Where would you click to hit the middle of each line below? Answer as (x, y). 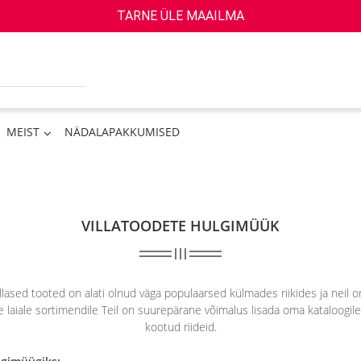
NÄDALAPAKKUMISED (122, 132)
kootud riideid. (180, 327)
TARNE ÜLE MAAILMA (180, 16)
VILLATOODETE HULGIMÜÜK (180, 226)
